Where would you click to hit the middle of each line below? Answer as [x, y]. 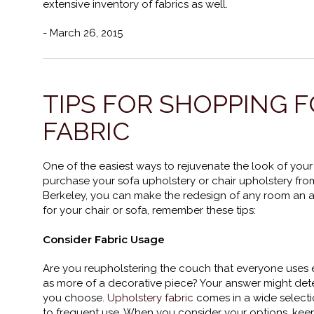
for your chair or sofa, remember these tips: [149, 210]
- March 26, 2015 [83, 33]
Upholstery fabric [152, 298]
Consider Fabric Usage [104, 239]
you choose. [75, 298]
